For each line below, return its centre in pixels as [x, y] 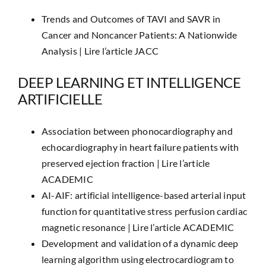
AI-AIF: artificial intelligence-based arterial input [144, 195]
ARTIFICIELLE [60, 99]
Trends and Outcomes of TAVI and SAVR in [131, 19]
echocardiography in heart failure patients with [140, 147]
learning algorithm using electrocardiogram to [137, 259]
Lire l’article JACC [121, 51]
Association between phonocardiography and [137, 131]
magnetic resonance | [87, 227]
